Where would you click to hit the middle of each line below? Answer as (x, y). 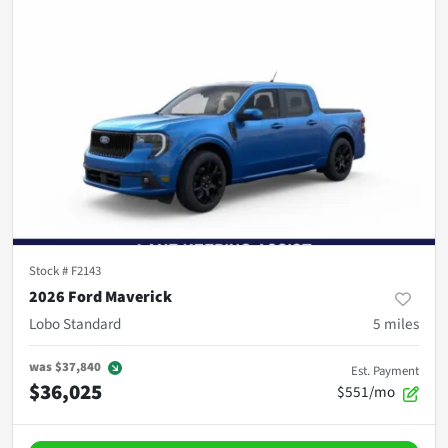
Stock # (50, 271)
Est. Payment (385, 371)
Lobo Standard (75, 324)
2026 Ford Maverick (100, 297)
